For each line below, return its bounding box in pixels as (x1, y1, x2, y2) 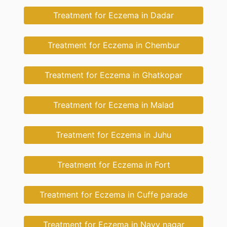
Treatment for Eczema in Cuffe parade (40, 190, 187, 200)
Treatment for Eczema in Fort (57, 160, 170, 170)
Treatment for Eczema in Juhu (56, 130, 171, 140)
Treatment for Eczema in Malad (53, 100, 174, 110)
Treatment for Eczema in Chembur (47, 40, 180, 51)
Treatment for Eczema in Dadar (53, 10, 174, 21)
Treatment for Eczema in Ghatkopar (45, 70, 182, 81)
